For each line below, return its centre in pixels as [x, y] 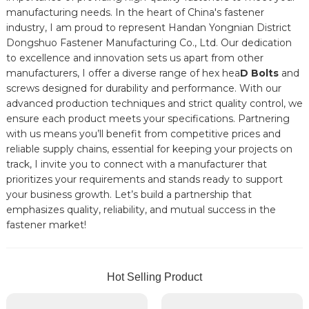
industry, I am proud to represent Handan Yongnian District [148, 27]
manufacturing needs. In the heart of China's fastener [135, 12]
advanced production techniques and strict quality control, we [154, 103]
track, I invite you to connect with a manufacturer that [136, 164]
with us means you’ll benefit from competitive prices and [143, 133]
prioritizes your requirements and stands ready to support [144, 179]
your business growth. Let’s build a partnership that [129, 194]
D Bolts [259, 73]
